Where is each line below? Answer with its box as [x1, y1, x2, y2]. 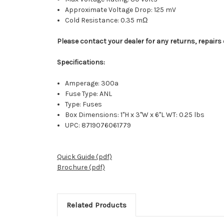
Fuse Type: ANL [65, 89, 112, 98]
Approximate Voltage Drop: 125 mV [65, 5, 176, 14]
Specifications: [57, 58, 105, 67]
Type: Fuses [65, 100, 102, 109]
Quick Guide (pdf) [57, 152, 112, 161]
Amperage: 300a [65, 79, 119, 88]
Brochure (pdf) [57, 163, 105, 172]
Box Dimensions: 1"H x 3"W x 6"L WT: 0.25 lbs [65, 110, 205, 119]
